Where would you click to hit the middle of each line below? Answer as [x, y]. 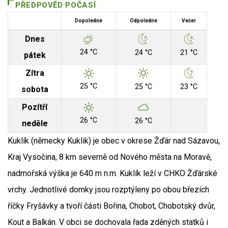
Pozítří [35, 107]
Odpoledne [143, 21]
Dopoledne [89, 21]
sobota [35, 90]
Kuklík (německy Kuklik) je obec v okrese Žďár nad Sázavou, [114, 141]
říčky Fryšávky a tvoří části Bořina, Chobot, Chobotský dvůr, [111, 206]
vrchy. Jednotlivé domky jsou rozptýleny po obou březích [108, 190]
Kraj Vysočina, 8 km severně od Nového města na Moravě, [110, 157]
